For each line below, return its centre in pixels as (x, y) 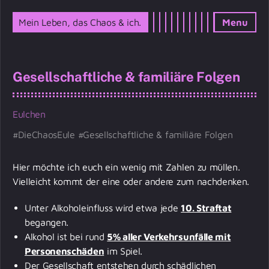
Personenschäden (65, 251)
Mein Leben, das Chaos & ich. (80, 22)
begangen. (47, 222)
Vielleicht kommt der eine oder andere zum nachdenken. (132, 181)
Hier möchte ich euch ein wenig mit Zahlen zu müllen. (126, 167)
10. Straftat (206, 208)
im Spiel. (125, 251)
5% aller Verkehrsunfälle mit (169, 237)
